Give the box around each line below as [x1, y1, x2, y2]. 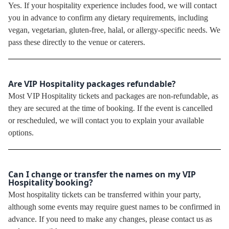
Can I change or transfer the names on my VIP [8, 168, 196, 180]
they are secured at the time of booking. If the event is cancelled [8, 103, 213, 112]
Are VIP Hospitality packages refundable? [8, 78, 176, 89]
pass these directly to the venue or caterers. [8, 37, 145, 47]
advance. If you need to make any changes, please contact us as [8, 214, 212, 223]
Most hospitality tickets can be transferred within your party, [8, 190, 201, 199]
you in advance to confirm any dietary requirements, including [8, 13, 208, 22]
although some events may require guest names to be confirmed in [8, 202, 220, 211]
